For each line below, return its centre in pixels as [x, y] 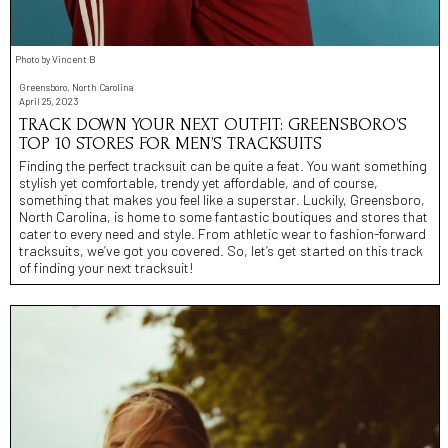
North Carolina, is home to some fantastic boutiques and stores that [223, 217]
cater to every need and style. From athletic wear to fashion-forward [222, 234]
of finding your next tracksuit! [106, 268]
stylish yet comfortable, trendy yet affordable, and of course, [198, 183]
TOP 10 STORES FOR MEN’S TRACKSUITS [170, 144]
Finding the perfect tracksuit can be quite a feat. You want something [223, 166]
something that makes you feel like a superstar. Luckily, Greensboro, [222, 200]
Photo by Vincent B [55, 59]
